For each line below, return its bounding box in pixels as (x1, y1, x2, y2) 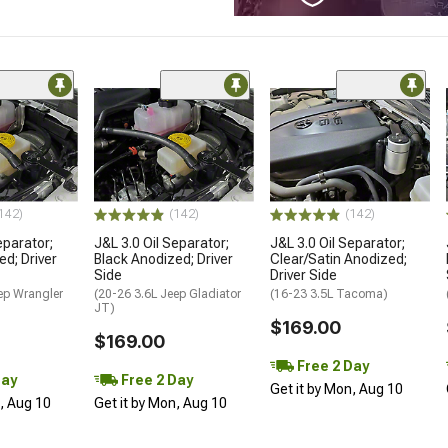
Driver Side (270, 267, 337, 284)
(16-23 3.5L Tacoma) (270, 287, 388, 302)
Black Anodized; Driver (94, 251, 233, 268)
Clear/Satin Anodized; (270, 251, 407, 268)
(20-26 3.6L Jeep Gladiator (94, 287, 241, 302)
